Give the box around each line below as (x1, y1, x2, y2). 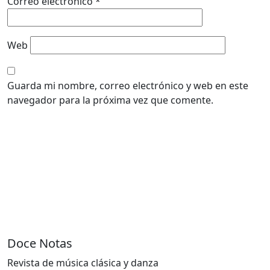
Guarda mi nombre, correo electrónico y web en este (7, 79, 248, 93)
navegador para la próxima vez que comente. (7, 93, 213, 107)
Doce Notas (7, 235, 72, 252)
